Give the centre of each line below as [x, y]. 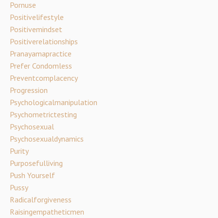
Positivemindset [36, 29]
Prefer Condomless [41, 65]
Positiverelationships [44, 41]
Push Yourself [32, 175]
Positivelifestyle [37, 17]
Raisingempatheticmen [47, 211]
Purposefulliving [36, 163]
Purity [19, 151]
